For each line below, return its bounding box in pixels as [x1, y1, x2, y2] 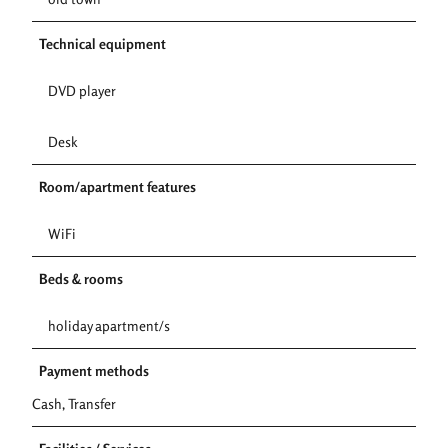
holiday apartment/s [48, 316, 170, 334]
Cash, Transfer [32, 394, 116, 412]
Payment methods [39, 361, 149, 379]
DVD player [48, 81, 116, 99]
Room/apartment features [39, 177, 196, 195]
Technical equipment [39, 34, 166, 52]
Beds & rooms [39, 269, 123, 287]
